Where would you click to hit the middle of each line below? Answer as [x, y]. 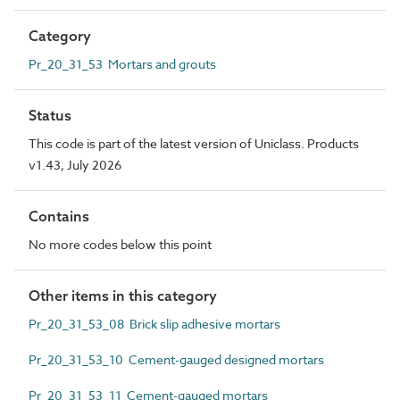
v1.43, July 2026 [75, 164]
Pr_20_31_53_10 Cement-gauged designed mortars [176, 359]
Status [50, 115]
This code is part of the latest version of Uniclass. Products [194, 143]
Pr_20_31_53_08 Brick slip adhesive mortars [154, 323]
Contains [59, 216]
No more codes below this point [120, 244]
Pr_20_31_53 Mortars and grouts [122, 63]
